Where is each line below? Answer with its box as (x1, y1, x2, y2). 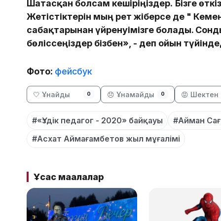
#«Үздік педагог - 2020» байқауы (32, 115, 163, 125)
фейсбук (55, 66, 92, 77)
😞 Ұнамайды (107, 90, 154, 99)
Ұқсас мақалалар (33, 171, 104, 182)
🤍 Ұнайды (33, 90, 70, 99)
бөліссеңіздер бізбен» (27, 38, 129, 49)
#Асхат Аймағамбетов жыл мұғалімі (32, 134, 180, 144)
